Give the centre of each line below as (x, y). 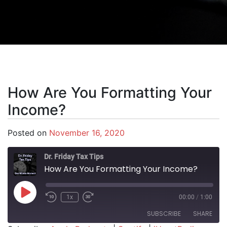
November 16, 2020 (87, 133)
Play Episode (47, 195)
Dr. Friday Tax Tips (74, 157)
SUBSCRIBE (164, 214)
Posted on (28, 133)
